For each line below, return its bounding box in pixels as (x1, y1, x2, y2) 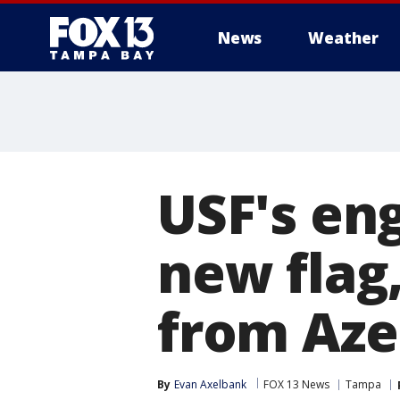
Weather (308, 28, 379, 48)
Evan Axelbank (174, 377, 246, 392)
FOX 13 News (263, 377, 329, 392)
